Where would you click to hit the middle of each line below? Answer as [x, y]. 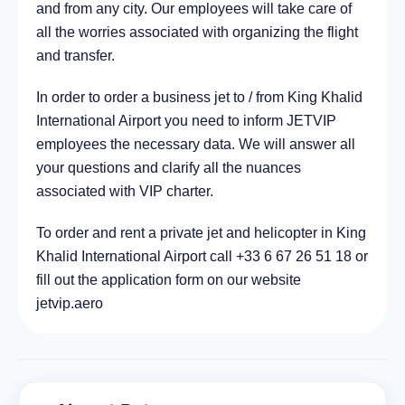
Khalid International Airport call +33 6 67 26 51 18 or [202, 257]
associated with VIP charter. [125, 192]
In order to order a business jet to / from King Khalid [199, 98]
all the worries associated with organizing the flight [197, 33]
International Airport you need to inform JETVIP [186, 121]
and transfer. [75, 56]
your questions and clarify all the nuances [169, 168]
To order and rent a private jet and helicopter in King [201, 233]
